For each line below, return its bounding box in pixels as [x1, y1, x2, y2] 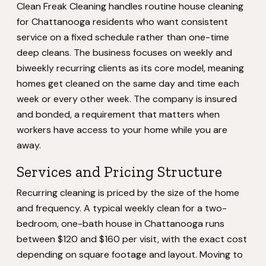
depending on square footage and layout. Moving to [17, 248, 243, 261]
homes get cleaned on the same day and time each [17, 77, 239, 90]
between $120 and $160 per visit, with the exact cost [17, 233, 247, 245]
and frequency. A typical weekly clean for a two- [17, 202, 227, 214]
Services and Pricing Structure [17, 163, 222, 180]
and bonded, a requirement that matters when [17, 108, 220, 121]
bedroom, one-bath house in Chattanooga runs [17, 217, 224, 230]
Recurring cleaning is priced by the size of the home [17, 186, 239, 199]
